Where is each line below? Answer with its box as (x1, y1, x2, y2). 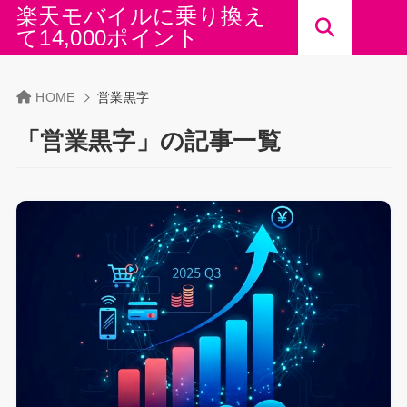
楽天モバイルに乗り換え (15, 4, 266, 28)
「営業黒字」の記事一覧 (15, 127, 281, 154)
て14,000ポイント (15, 25, 199, 50)
